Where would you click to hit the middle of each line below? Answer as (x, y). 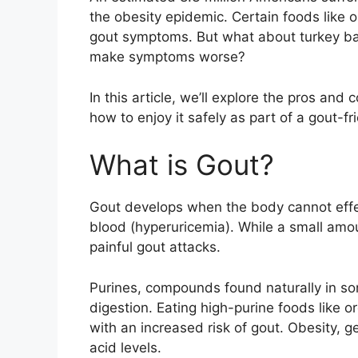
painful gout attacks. (155, 247)
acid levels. (125, 347)
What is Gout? (182, 165)
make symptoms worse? (167, 57)
